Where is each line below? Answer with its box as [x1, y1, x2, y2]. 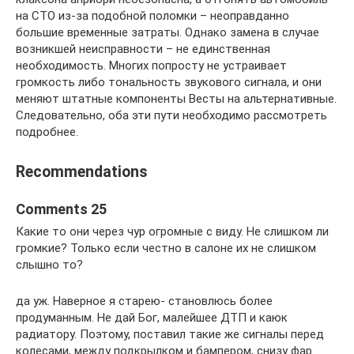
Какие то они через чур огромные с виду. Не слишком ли [16, 224, 329, 239]
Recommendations [16, 163, 148, 182]
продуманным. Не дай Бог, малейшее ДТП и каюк [16, 311, 288, 326]
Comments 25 [16, 201, 107, 218]
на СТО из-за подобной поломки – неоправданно [16, 9, 289, 23]
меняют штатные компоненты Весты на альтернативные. [16, 92, 337, 106]
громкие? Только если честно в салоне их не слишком [16, 241, 316, 256]
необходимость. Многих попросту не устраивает [16, 58, 287, 73]
